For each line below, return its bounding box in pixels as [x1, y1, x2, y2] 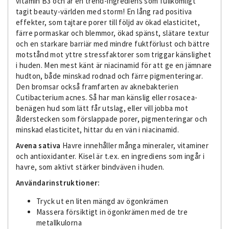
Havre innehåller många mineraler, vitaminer [62, 140, 209, 150]
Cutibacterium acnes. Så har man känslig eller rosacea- [16, 92, 198, 102]
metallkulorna [36, 217, 82, 227]
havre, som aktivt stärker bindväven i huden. [16, 162, 165, 172]
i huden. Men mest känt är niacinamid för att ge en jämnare [16, 60, 212, 70]
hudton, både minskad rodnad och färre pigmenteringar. [16, 71, 203, 81]
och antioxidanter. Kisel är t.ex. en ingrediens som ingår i [16, 151, 205, 161]
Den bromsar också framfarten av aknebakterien [16, 81, 178, 91]
